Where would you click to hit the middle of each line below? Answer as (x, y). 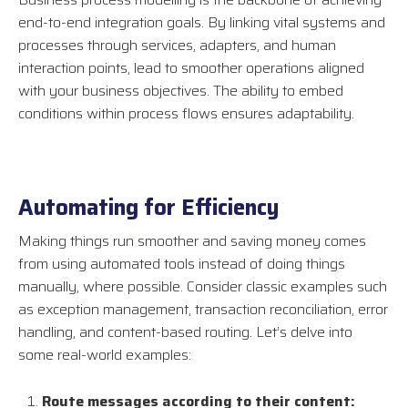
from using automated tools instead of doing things (182, 264)
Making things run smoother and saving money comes (192, 241)
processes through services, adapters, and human (177, 46)
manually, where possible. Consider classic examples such (203, 287)
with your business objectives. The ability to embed (181, 91)
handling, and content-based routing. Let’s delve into (185, 332)
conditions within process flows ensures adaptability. (186, 114)
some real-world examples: (105, 355)
